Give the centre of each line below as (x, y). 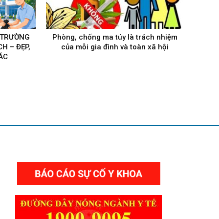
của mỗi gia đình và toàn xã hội (115, 47)
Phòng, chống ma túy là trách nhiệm (115, 37)
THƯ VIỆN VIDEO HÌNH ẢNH (49, 141)
